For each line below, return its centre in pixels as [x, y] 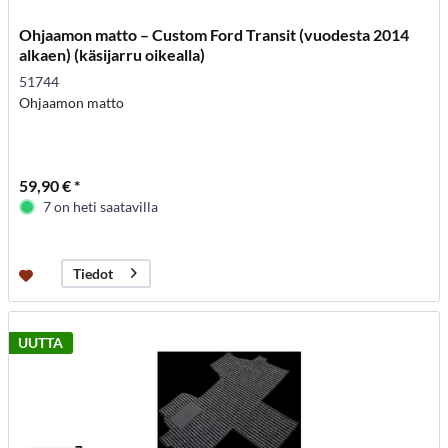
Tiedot [93, 274]
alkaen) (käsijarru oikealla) [112, 54]
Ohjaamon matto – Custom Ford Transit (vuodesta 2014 [214, 34]
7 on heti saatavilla [101, 206]
